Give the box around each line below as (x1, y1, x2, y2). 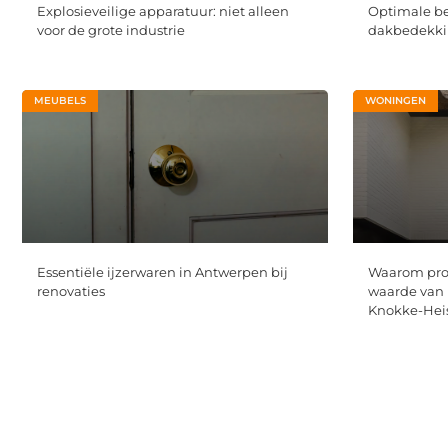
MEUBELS (34, 93, 86, 107)
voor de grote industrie (37, 21, 185, 38)
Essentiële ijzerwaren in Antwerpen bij (37, 264, 288, 281)
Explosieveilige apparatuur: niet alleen (37, 2, 289, 19)
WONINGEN (365, 93, 427, 107)
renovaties (37, 283, 105, 300)
